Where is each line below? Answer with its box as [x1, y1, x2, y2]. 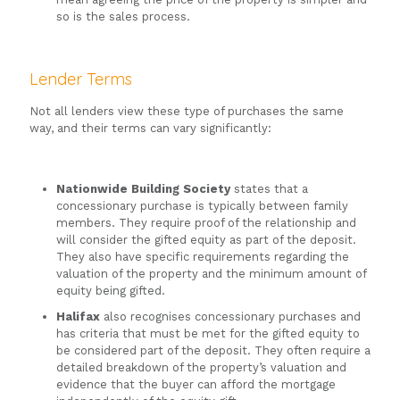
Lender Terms [29, 69, 132, 90]
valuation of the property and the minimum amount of [56, 267, 366, 281]
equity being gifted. [56, 284, 165, 298]
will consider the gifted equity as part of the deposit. [56, 233, 356, 247]
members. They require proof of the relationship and [56, 216, 356, 230]
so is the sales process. [56, 10, 190, 24]
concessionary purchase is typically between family [56, 199, 348, 213]
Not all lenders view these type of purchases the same [29, 104, 344, 119]
